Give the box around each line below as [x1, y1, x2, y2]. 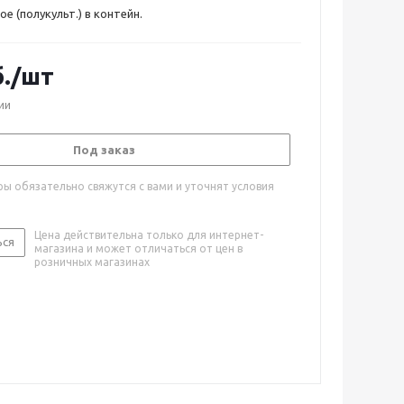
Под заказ [72, 143, 135, 156]
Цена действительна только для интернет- [34, 229, 263, 241]
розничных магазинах [34, 256, 150, 268]
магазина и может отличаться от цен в [34, 243, 243, 254]
